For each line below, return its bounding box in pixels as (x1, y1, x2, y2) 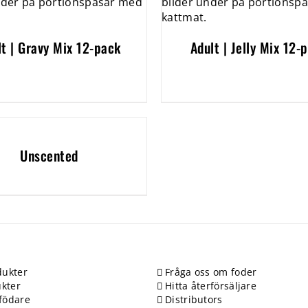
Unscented (20, 145, 78, 166)
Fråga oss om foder (165, 265, 257, 278)
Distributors (165, 293, 223, 306)
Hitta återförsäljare (165, 279, 256, 292)
